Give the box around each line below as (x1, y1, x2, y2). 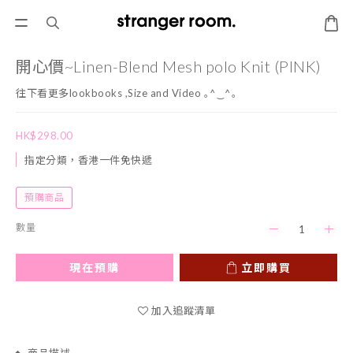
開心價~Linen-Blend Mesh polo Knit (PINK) (16, 57, 321, 76)
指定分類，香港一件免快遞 (24, 154, 152, 166)
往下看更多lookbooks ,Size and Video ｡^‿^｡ (16, 87, 237, 99)
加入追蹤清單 (151, 304, 215, 317)
